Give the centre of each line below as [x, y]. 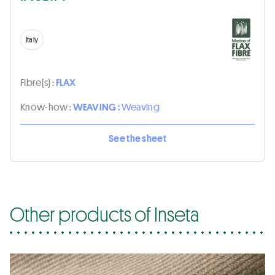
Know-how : [47, 107]
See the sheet [137, 138]
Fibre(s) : [38, 82]
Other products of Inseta [104, 214]
